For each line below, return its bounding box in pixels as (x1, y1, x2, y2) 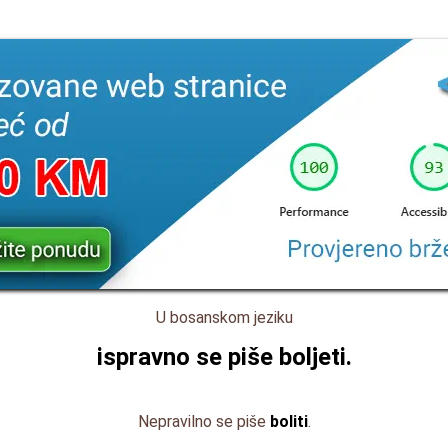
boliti (269, 412, 308, 431)
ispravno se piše (96, 343, 279, 371)
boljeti (278, 343, 346, 371)
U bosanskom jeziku (155, 308, 293, 327)
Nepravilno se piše (137, 412, 270, 431)
